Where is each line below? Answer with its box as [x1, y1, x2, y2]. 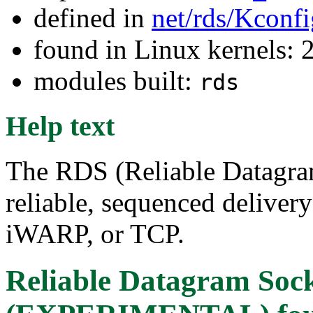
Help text [6, 110, 115, 142]
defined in [34, 3, 152, 33]
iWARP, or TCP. [6, 219, 184, 249]
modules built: [34, 66, 199, 96]
